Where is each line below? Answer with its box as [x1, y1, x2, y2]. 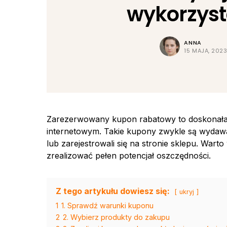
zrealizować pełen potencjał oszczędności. [47, 150, 211, 161]
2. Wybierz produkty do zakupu [63, 213, 170, 222]
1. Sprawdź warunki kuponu [61, 201, 154, 210]
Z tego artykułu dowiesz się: [56, 186, 170, 197]
